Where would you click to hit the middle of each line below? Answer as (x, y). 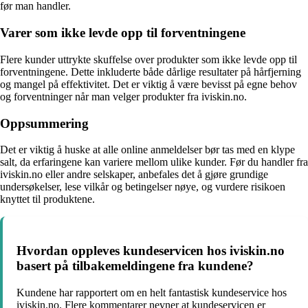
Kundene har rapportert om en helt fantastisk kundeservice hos (152, 292)
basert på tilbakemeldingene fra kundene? (135, 265)
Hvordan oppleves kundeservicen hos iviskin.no (151, 250)
